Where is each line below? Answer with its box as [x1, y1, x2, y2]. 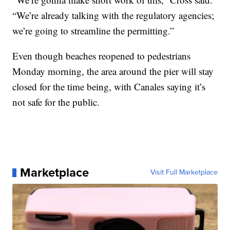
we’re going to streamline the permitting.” [12, 24, 175, 37]
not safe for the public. [12, 95, 100, 109]
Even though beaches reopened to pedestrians [12, 49, 191, 63]
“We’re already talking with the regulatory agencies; [12, 9, 215, 22]
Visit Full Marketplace [150, 167, 218, 178]
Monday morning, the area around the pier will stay [12, 65, 214, 78]
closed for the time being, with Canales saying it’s [12, 80, 206, 93]
